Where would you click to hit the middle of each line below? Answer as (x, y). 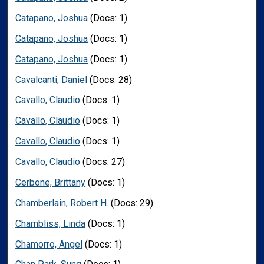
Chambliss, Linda (51, 223)
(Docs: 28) (110, 80)
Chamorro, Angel (49, 244)
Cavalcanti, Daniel (52, 80)
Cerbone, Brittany (51, 182)
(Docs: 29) (131, 203)
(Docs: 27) (103, 162)
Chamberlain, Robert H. (62, 203)
